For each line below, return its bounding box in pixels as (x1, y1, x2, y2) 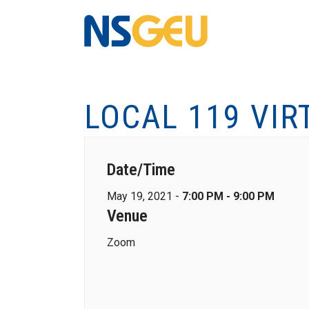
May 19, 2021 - (107, 190, 182, 203)
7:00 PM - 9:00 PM (182, 190, 275, 203)
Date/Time (107, 160, 175, 179)
